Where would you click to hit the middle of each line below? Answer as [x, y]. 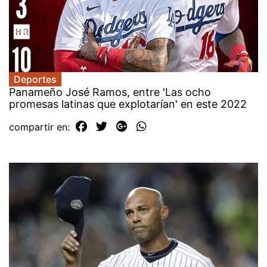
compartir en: [41, 127]
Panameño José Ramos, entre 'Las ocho [110, 92]
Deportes [35, 79]
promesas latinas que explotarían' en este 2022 [128, 104]
